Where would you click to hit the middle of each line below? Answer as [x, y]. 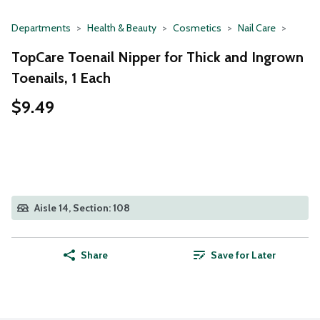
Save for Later [243, 255]
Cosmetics [197, 28]
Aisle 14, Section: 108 [82, 208]
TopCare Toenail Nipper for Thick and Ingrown [157, 57]
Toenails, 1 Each [61, 77]
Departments [41, 28]
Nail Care [257, 28]
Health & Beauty [122, 28]
